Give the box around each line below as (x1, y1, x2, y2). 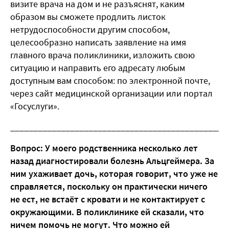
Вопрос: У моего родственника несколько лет (10, 142, 198, 154)
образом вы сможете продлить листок (10, 11, 166, 23)
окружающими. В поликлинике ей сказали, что (10, 206, 204, 218)
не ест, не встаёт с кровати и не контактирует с (10, 193, 205, 205)
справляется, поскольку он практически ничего (10, 180, 208, 193)
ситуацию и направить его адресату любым (10, 62, 185, 74)
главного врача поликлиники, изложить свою (10, 49, 195, 61)
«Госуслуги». (10, 100, 61, 112)
